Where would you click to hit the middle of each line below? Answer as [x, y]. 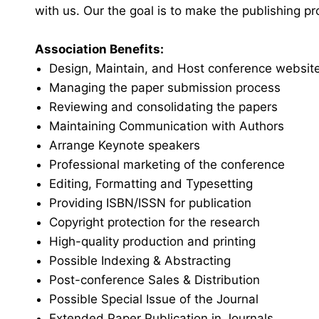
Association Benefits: [99, 49]
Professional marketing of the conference [167, 164]
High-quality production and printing [152, 241]
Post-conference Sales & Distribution [155, 280]
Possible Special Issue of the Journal [154, 299]
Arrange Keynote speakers [125, 145]
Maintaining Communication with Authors [167, 126]
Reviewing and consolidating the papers [163, 107]
